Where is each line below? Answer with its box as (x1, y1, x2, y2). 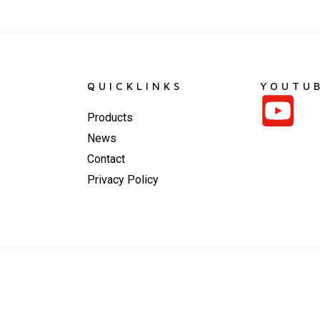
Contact (87, 151, 125, 166)
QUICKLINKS (87, 79, 183, 92)
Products (87, 110, 133, 124)
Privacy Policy (87, 172, 159, 186)
